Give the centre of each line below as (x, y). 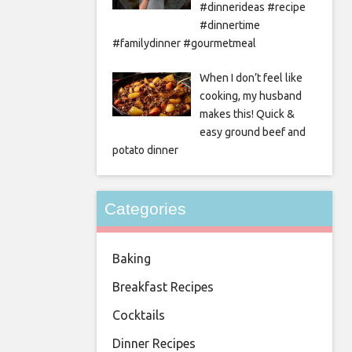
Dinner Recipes (154, 343)
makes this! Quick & (247, 114)
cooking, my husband (250, 95)
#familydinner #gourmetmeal (184, 43)
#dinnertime (229, 25)
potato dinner (145, 150)
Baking (132, 258)
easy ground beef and (252, 132)
